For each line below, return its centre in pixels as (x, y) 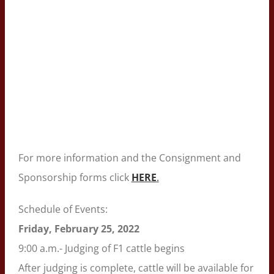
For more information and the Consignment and (129, 157)
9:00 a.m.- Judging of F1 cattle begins (101, 248)
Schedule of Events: (63, 209)
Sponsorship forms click (75, 177)
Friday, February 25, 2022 (79, 228)
